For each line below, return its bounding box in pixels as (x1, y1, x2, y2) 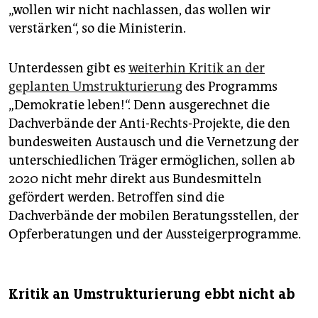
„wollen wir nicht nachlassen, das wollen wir (9, 1, 270, 18)
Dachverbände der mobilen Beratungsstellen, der (9, 207, 299, 224)
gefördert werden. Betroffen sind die (9, 189, 224, 205)
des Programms (182, 78, 278, 94)
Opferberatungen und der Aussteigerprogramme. (9, 226, 301, 242)
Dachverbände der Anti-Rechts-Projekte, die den (9, 115, 290, 131)
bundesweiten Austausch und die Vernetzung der (9, 133, 299, 150)
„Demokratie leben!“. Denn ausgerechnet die (9, 97, 270, 113)
